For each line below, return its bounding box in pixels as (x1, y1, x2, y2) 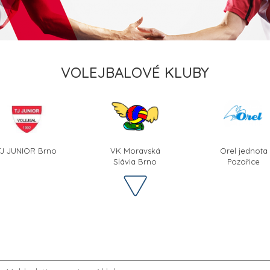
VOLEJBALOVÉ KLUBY (61, 63, 209, 81)
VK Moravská (110, 145, 160, 155)
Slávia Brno (113, 156, 157, 166)
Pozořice (227, 156, 260, 166)
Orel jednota (219, 145, 268, 155)
